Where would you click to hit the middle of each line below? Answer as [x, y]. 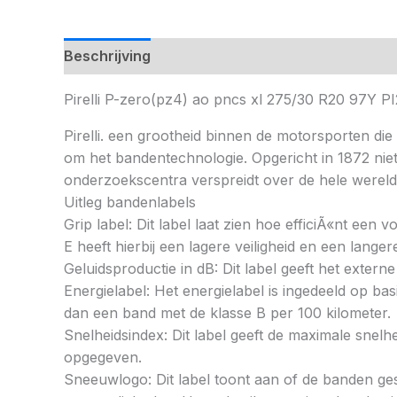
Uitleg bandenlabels [130, 202]
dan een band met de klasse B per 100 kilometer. [227, 313]
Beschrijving [107, 56]
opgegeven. [103, 358]
